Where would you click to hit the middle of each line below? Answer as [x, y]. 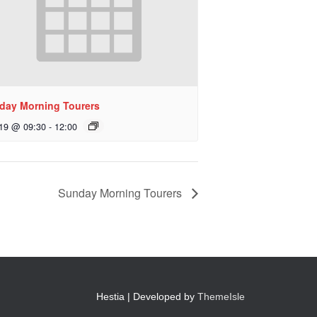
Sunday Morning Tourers [121, 192]
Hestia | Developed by [147, 296]
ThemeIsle [221, 296]
